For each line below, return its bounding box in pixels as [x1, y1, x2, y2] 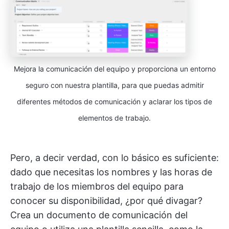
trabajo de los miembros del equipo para [10, 181, 184, 192]
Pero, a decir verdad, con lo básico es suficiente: [10, 152, 219, 164]
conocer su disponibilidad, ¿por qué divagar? [10, 195, 202, 207]
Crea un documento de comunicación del [10, 210, 188, 221]
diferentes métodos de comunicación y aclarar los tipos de [17, 97, 212, 106]
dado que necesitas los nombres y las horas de [10, 167, 212, 178]
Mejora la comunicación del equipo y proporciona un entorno [13, 64, 216, 74]
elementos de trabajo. [78, 113, 151, 123]
